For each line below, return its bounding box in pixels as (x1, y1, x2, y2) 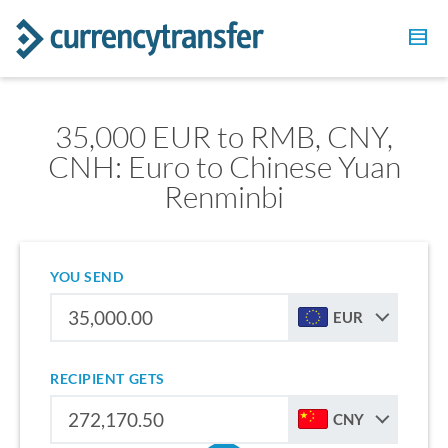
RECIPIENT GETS (50, 370, 165, 387)
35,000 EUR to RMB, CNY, (55, 118, 393, 155)
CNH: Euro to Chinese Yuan (47, 148, 401, 185)
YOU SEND (50, 268, 124, 285)
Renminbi (164, 178, 284, 215)
